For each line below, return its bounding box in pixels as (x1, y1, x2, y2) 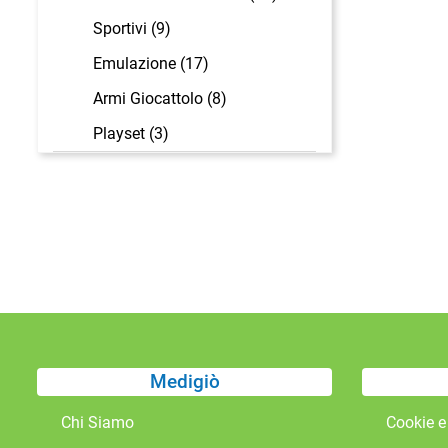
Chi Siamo (61, 412, 134, 432)
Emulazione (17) (93, 54, 209, 74)
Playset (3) (93, 123, 169, 143)
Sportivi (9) (93, 19, 171, 39)
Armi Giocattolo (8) (93, 88, 227, 108)
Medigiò (149, 369, 220, 393)
